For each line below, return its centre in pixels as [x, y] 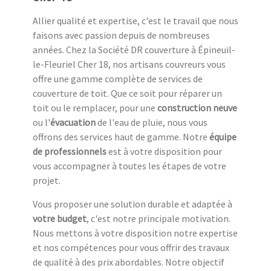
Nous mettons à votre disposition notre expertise [135, 233]
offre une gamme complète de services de [118, 79]
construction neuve [197, 108]
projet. [47, 181]
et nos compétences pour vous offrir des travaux [131, 248]
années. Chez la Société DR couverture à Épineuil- [134, 50]
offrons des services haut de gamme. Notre [121, 137]
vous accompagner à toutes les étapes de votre [129, 166]
